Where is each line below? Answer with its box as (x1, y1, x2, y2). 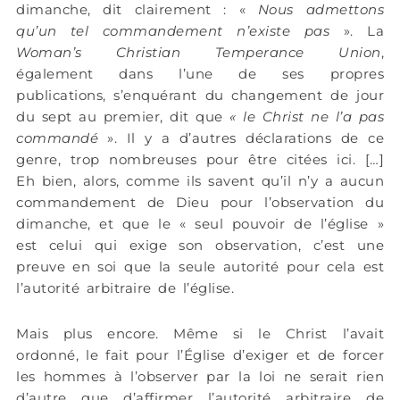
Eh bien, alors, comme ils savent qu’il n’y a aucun (16, 172, 384, 190)
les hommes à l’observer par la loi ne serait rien (16, 367, 384, 385)
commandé (16, 129, 98, 147)
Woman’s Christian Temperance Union (16, 44, 381, 62)
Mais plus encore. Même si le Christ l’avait (16, 324, 384, 342)
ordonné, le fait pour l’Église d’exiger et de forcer (16, 346, 384, 363)
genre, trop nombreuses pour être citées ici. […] (16, 151, 384, 169)
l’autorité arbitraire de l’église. (16, 279, 234, 297)
